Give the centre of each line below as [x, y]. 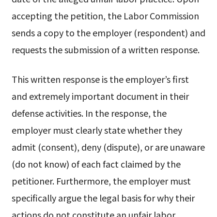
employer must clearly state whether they [97, 130]
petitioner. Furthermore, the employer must [101, 181]
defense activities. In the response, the [89, 113]
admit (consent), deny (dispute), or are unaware [108, 147]
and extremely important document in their [100, 96]
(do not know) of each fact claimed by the [96, 164]
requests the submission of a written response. [105, 49]
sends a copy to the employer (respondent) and [108, 32]
